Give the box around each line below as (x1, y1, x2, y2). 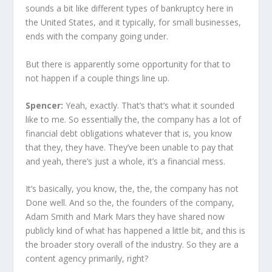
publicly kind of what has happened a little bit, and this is (25, 225, 246, 237)
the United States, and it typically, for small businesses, (25, 16, 242, 29)
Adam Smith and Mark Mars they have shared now (25, 211, 225, 223)
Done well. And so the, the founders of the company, (25, 197, 235, 209)
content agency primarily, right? (25, 253, 149, 265)
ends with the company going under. (25, 30, 169, 42)
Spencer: (25, 99, 64, 111)
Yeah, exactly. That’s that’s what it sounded (63, 99, 235, 111)
